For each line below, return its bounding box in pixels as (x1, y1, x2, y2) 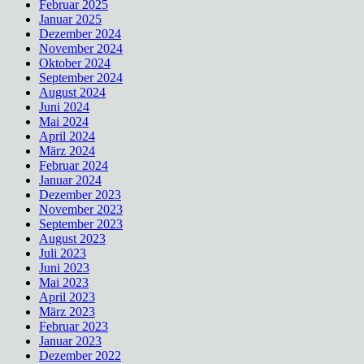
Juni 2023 (39, 261, 89, 275)
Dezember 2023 (39, 188, 121, 202)
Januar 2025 (39, 12, 102, 27)
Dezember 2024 (39, 27, 121, 41)
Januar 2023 (39, 334, 102, 349)
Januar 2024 (39, 173, 102, 188)
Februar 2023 (39, 319, 108, 334)
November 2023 (39, 202, 123, 217)
